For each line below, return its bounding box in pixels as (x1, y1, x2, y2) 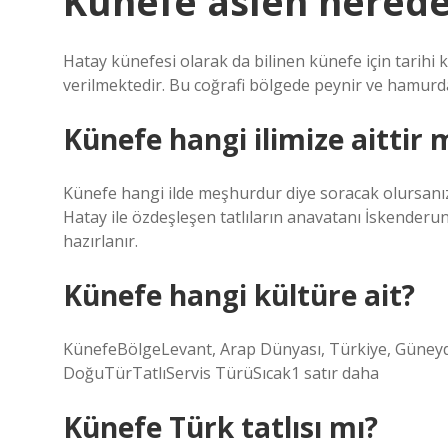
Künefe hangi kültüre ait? (63, 276, 415, 314)
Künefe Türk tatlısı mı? (63, 408, 378, 446)
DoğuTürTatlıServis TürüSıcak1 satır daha (63, 362, 379, 384)
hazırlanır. (63, 230, 138, 252)
